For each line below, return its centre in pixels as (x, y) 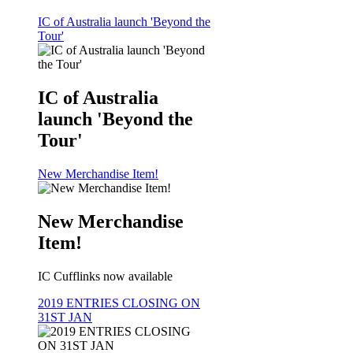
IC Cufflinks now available (105, 276)
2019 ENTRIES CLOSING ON (119, 303)
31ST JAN (65, 317)
